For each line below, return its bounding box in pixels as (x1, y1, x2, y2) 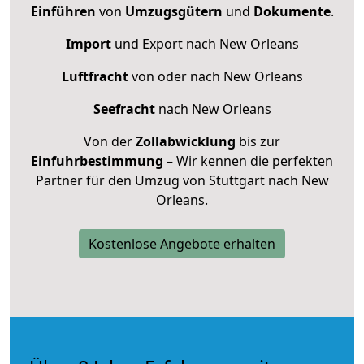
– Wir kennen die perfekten (163, 151, 333, 170)
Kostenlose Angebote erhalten (89, 234, 275, 253)
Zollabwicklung (136, 132, 236, 150)
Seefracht (93, 99, 155, 118)
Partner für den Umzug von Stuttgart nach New (35, 171, 329, 189)
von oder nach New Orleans (128, 67, 303, 85)
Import (65, 34, 111, 53)
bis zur (236, 132, 280, 150)
